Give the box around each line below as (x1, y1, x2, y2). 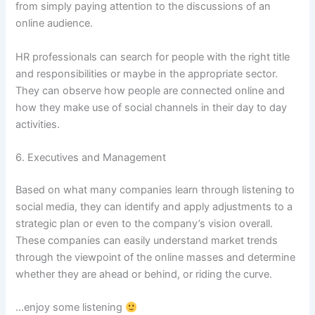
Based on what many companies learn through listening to (15, 183, 295, 196)
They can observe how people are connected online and (15, 84, 285, 97)
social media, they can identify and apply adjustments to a (15, 200, 293, 213)
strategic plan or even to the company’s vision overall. (15, 217, 276, 230)
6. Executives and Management (15, 150, 167, 164)
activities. (15, 117, 60, 131)
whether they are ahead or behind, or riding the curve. (15, 267, 273, 281)
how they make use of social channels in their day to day (15, 101, 288, 114)
